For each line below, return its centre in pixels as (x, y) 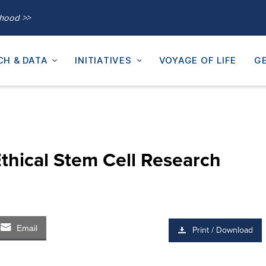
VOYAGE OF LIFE (198, 60)
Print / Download (223, 230)
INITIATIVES (103, 60)
